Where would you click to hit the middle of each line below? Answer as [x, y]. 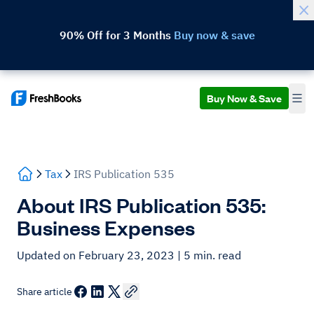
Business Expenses [106, 227]
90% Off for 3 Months [116, 35]
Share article [45, 292]
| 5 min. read [209, 255]
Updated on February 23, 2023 [97, 255]
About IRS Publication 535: [141, 205]
